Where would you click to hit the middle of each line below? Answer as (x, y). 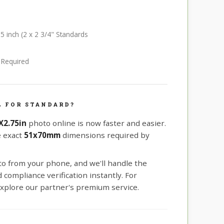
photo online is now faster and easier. (96, 123)
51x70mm (42, 135)
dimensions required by (105, 135)
